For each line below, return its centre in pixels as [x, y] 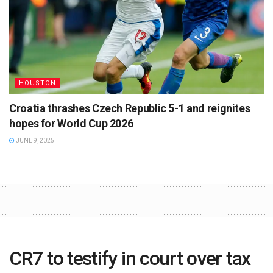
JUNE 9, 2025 [34, 140]
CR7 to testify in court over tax [130, 258]
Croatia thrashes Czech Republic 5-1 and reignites [130, 108]
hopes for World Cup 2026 [71, 123]
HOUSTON [37, 83]
